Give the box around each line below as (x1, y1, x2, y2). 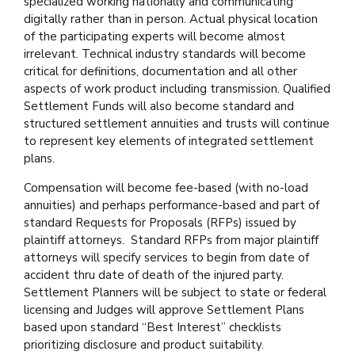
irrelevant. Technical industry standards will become (24, 45, 306, 62)
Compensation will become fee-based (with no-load (24, 179, 308, 196)
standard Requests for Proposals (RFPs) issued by (24, 214, 296, 231)
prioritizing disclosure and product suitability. (24, 336, 264, 353)
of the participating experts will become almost (24, 28, 285, 44)
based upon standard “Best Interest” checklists (24, 319, 281, 335)
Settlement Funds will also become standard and (24, 97, 294, 114)
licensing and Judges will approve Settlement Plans (24, 301, 304, 318)
